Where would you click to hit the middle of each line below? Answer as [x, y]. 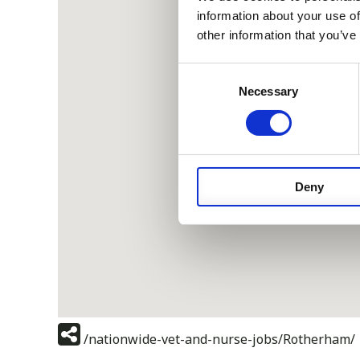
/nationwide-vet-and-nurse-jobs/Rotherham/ [219, 340]
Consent [200, 72]
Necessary [268, 91]
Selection [202, 92]
